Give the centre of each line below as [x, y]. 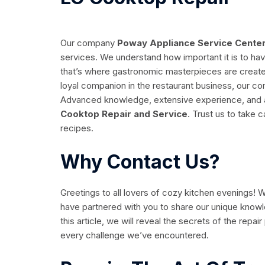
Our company [88, 43]
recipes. [77, 128]
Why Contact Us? [140, 162]
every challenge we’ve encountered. [135, 235]
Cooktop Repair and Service [124, 114]
